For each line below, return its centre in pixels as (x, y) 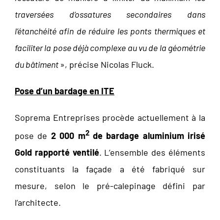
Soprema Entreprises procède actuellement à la (110, 118)
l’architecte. (38, 203)
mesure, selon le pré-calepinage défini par (110, 186)
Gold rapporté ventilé (57, 152)
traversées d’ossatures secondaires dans (110, 14)
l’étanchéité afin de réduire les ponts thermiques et (110, 31)
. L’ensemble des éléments (152, 152)
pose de (33, 136)
